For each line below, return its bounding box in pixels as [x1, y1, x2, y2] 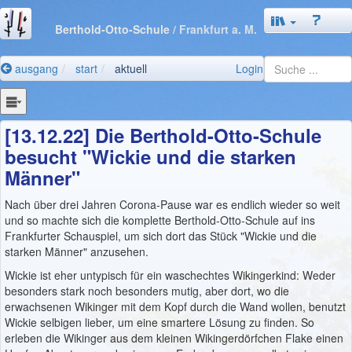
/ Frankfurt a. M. [173, 20, 257, 37]
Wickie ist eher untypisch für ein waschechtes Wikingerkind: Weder [5, 266, 335, 283]
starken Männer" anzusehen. [5, 243, 148, 259]
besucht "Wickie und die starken [5, 142, 296, 170]
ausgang [12, 60, 58, 76]
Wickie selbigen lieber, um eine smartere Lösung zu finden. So [5, 313, 314, 330]
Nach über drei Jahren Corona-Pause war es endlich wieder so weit [5, 196, 340, 212]
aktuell [115, 60, 147, 76]
